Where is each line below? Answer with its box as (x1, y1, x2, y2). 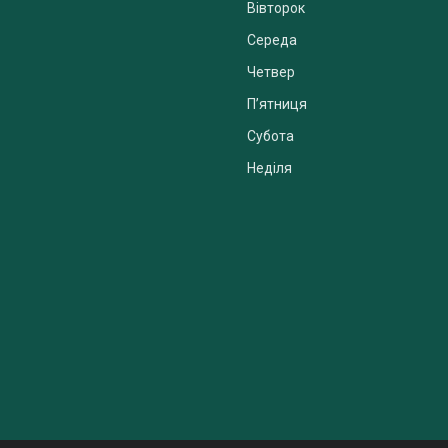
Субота (247, 128, 294, 145)
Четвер (247, 64, 295, 81)
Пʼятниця (247, 96, 307, 113)
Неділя (247, 160, 292, 177)
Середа (247, 32, 297, 49)
